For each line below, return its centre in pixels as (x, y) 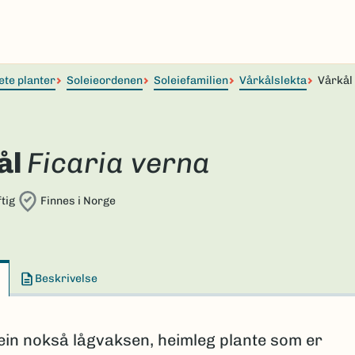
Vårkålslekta (273, 80)
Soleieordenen (105, 80)
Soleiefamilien (191, 80)
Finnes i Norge (78, 201)
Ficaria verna (118, 163)
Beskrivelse (66, 279)
